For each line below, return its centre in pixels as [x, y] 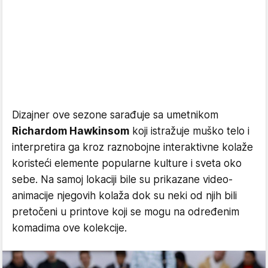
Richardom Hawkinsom [71, 131]
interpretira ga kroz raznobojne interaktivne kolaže [133, 147]
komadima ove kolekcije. [69, 228]
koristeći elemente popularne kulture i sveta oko [127, 163]
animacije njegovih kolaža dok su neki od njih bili [124, 195]
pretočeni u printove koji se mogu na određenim [126, 211]
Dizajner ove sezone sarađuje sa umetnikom [115, 115]
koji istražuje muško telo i [189, 131]
